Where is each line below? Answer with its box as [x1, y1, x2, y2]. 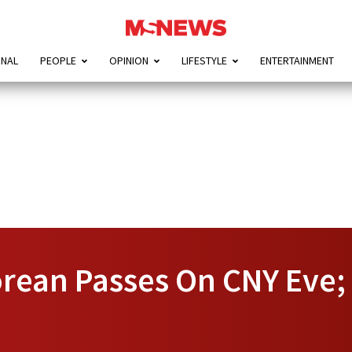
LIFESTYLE [181, 53, 227, 68]
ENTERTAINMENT [259, 53, 334, 68]
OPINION [108, 53, 148, 68]
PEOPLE [39, 53, 76, 68]
